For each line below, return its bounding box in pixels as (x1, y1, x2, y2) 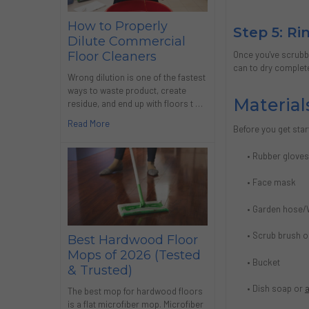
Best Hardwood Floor (67, 232, 198, 248)
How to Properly (67, 18, 168, 34)
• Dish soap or (246, 283, 305, 295)
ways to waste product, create (67, 84, 186, 96)
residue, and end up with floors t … (67, 97, 203, 109)
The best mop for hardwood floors (67, 285, 203, 297)
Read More (67, 117, 110, 129)
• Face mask (246, 177, 298, 188)
